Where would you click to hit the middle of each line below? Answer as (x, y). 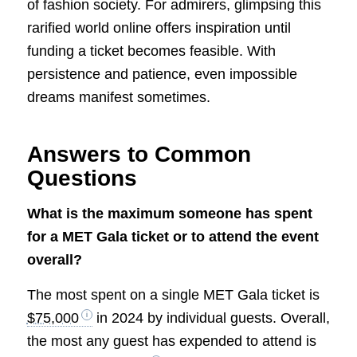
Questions (82, 178)
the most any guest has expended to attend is (171, 341)
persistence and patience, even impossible (162, 74)
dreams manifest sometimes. (118, 97)
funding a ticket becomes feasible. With (151, 51)
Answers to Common (139, 154)
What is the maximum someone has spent (169, 213)
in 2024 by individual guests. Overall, (211, 318)
